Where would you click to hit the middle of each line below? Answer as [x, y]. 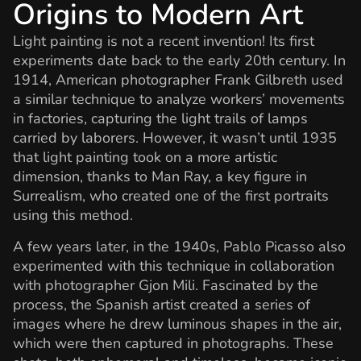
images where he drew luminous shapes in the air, [177, 324]
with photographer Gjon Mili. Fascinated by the [166, 285]
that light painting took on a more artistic [145, 158]
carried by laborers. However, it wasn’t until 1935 [175, 138]
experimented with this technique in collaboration [174, 266]
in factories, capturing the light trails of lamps [160, 119]
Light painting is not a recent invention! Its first [164, 41]
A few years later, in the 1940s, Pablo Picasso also [179, 246]
